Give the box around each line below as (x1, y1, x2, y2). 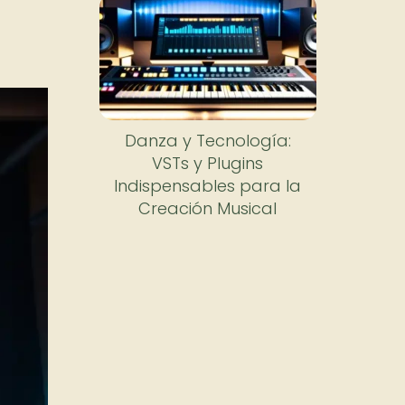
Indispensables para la (114, 174, 302, 198)
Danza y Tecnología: (124, 129, 291, 153)
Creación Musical (138, 197, 278, 221)
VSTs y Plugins (152, 152, 264, 175)
